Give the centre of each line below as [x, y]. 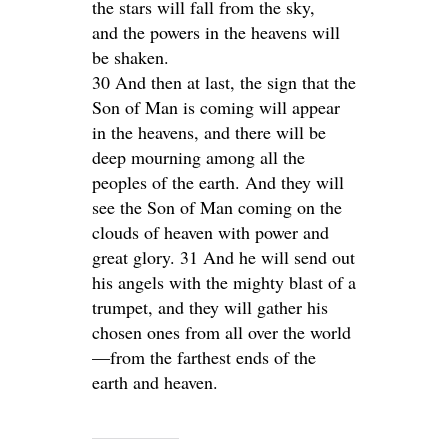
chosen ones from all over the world [221, 332]
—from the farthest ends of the [204, 357]
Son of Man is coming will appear [216, 107]
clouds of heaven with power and [210, 232]
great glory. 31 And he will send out [223, 257]
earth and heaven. [155, 382]
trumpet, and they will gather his [210, 307]
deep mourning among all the [198, 157]
